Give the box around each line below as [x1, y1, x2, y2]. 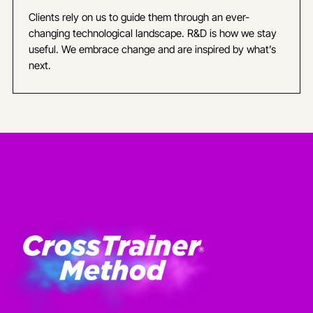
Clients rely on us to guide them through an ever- [29, 10, 249, 24]
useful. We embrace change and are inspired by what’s [29, 43, 276, 57]
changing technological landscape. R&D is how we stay [29, 27, 277, 41]
